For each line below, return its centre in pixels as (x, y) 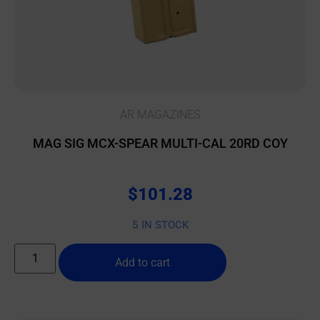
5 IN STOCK (160, 225)
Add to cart (143, 262)
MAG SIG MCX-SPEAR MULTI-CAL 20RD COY (160, 143)
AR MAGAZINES (160, 114)
